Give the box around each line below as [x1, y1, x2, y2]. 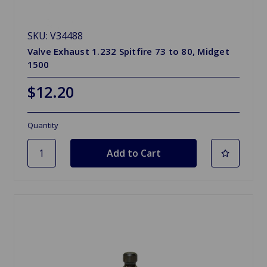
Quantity [27, 119, 58, 131]
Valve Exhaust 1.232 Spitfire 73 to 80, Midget [27, 45, 229, 57]
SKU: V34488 [27, 29, 83, 42]
